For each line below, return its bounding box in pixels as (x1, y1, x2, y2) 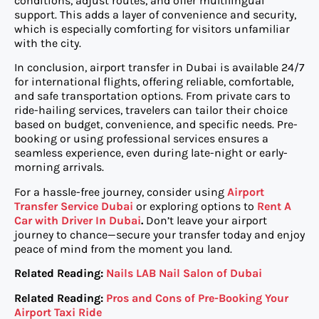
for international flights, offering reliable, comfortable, (14, 75, 293, 89)
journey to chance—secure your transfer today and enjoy (14, 227, 305, 241)
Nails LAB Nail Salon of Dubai (106, 266, 262, 281)
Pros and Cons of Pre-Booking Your (106, 291, 288, 305)
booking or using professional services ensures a (14, 132, 268, 146)
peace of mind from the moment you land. (14, 241, 232, 256)
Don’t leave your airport (143, 213, 267, 227)
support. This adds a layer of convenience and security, (14, 7, 296, 21)
